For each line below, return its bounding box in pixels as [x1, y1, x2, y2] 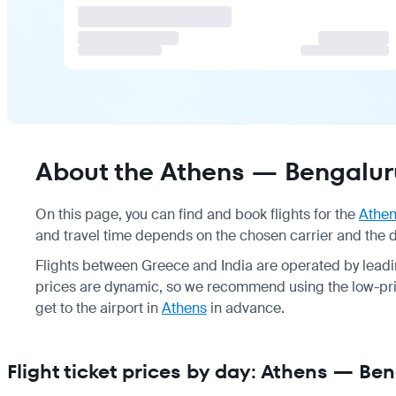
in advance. [207, 298, 285, 317]
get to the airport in [35, 298, 162, 317]
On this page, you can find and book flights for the [35, 204, 359, 224]
